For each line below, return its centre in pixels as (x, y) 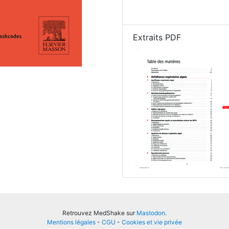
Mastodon (151, 213)
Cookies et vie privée (152, 222)
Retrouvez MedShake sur (99, 213)
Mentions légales (71, 222)
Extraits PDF (157, 37)
